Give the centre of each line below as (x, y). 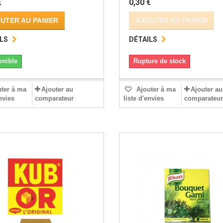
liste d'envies (143, 99)
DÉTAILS (143, 40)
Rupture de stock (159, 61)
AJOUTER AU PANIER (171, 21)
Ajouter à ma (155, 90)
